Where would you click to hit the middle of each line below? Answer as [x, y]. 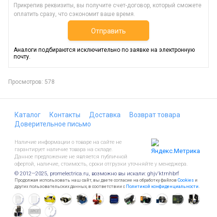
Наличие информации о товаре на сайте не [68, 142]
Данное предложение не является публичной [71, 157]
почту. [22, 56]
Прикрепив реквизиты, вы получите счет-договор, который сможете [108, 5]
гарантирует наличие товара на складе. [64, 149]
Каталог [28, 115]
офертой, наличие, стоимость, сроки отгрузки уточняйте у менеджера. [101, 164]
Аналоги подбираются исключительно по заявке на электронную [104, 50]
